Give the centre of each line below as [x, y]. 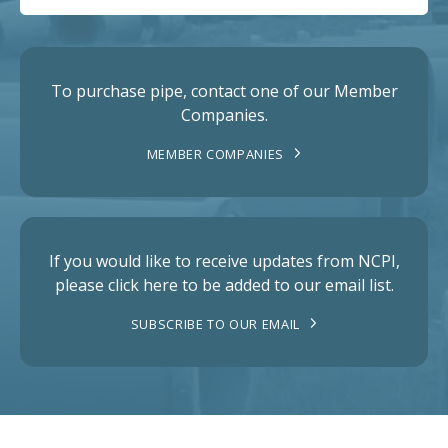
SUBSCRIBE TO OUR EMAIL [215, 324]
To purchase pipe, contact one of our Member [224, 91]
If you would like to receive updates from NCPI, [224, 261]
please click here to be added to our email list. [224, 285]
